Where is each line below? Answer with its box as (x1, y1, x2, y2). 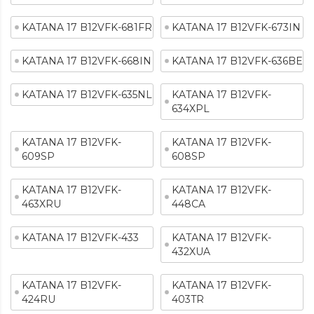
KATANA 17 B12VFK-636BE (172, 55, 303, 67)
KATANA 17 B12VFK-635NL (22, 88, 152, 101)
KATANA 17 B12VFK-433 (22, 231, 139, 244)
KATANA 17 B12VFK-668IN (22, 55, 151, 67)
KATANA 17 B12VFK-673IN (172, 21, 301, 34)
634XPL (172, 102, 210, 115)
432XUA (172, 245, 210, 258)
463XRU (22, 198, 61, 210)
